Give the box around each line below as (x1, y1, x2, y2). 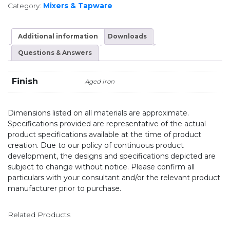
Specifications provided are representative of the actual (8, 119, 206, 129)
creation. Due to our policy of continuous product (8, 141, 184, 150)
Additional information (18, 32, 98, 40)
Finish (12, 76, 38, 87)
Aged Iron (85, 78, 114, 86)
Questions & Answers (18, 49, 92, 56)
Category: (8, 2, 43, 10)
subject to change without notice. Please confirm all (8, 162, 195, 172)
